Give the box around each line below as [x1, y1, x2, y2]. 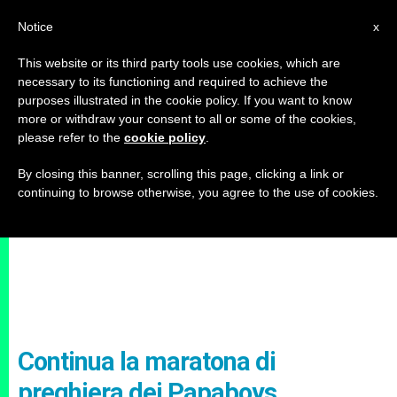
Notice [18, 19, 53, 34]
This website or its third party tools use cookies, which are [18, 56, 340, 70]
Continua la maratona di [18, 346, 276, 377]
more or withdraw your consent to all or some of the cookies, [18, 112, 356, 126]
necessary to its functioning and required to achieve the [18, 74, 328, 89]
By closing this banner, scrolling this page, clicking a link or [18, 167, 344, 181]
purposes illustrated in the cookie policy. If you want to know [18, 93, 352, 107]
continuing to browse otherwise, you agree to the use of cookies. [18, 185, 378, 199]
